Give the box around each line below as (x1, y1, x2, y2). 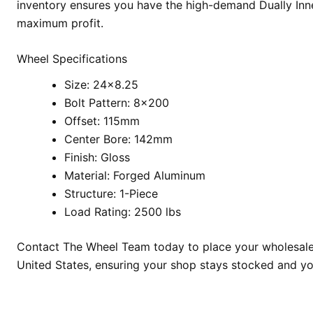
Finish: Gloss (64, 150, 130, 165)
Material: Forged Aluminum (64, 168, 205, 183)
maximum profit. (16, 15, 103, 30)
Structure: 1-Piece (64, 187, 158, 201)
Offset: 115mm (64, 114, 140, 129)
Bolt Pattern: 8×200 (64, 96, 169, 110)
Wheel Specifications (16, 52, 127, 66)
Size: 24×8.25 (64, 78, 138, 92)
